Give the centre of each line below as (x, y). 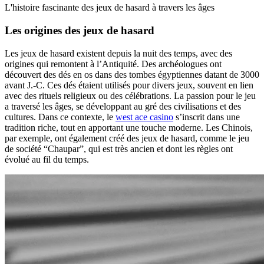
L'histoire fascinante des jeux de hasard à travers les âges (110, 8)
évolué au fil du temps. (47, 159)
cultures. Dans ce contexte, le (60, 117)
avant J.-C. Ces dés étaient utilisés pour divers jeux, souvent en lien (129, 85)
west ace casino (144, 117)
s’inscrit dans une (207, 117)
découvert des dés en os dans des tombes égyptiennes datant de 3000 (132, 74)
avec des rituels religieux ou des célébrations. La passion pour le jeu (130, 95)
